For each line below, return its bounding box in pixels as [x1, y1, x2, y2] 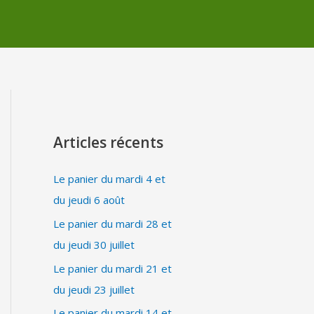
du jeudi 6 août [53, 193, 125, 207]
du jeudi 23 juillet [53, 282, 135, 296]
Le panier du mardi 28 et [53, 216, 172, 231]
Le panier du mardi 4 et [53, 172, 165, 186]
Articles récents [53, 132, 163, 152]
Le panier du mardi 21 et [53, 261, 172, 275]
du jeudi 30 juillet [53, 237, 135, 252]
